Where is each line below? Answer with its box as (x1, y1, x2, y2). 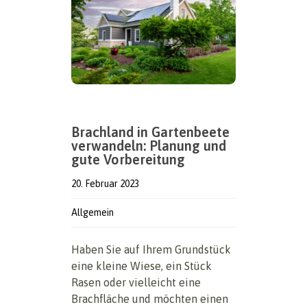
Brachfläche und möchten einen (71, 293, 228, 306)
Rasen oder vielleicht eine (71, 276, 201, 289)
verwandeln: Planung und (71, 138, 226, 154)
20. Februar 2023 (71, 178, 139, 190)
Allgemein (71, 207, 114, 219)
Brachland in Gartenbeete (71, 124, 230, 140)
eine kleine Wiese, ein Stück (71, 260, 212, 273)
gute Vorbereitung (71, 151, 185, 168)
